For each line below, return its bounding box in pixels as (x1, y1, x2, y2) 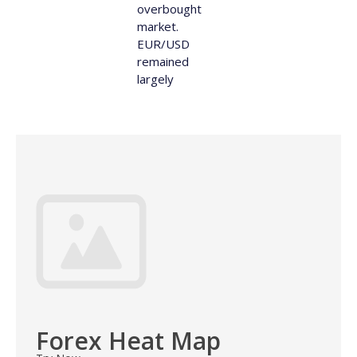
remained (136, 53, 189, 69)
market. (136, 18, 178, 34)
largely (136, 70, 174, 87)
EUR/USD (136, 35, 190, 52)
